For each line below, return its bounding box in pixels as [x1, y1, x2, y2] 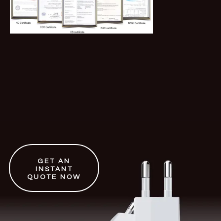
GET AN [37, 157, 71, 165]
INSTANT [35, 165, 73, 173]
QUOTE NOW [27, 173, 81, 181]
